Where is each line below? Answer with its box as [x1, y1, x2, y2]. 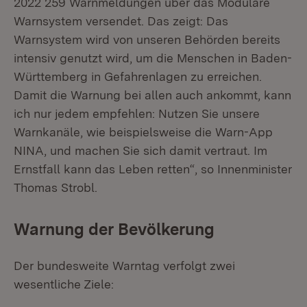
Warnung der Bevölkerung [14, 219, 214, 239]
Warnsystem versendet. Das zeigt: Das [14, 14, 228, 28]
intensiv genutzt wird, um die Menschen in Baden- [14, 51, 292, 65]
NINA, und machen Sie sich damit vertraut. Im [14, 143, 267, 158]
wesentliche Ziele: [14, 277, 114, 291]
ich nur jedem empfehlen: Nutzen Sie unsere [14, 106, 260, 121]
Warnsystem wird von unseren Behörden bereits [14, 32, 280, 47]
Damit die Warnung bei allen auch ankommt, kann [14, 88, 291, 102]
